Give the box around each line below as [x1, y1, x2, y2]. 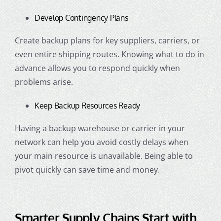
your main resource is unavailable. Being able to [14, 150, 193, 162]
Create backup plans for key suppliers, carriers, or [14, 35, 200, 46]
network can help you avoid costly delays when [14, 137, 188, 148]
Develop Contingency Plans [34, 12, 128, 23]
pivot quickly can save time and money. [14, 164, 160, 176]
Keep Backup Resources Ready [34, 100, 141, 110]
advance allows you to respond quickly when [14, 62, 180, 74]
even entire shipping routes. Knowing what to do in [14, 48, 204, 60]
